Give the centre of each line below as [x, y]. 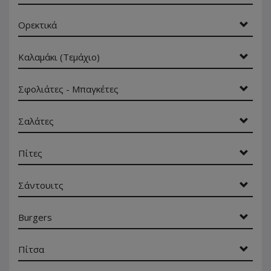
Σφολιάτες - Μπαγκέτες [68, 89]
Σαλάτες [36, 121]
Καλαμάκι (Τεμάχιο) [59, 57]
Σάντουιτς [41, 185]
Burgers [35, 217]
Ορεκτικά [38, 25]
